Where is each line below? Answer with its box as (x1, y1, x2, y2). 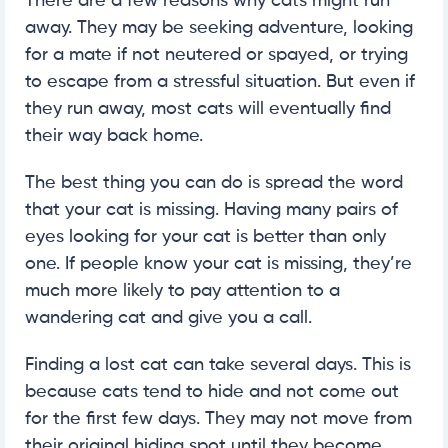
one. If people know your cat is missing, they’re (25, 254, 412, 273)
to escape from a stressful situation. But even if (25, 72, 415, 91)
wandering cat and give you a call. (25, 308, 312, 327)
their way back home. (25, 126, 203, 145)
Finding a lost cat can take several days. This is (25, 355, 411, 374)
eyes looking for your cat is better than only (25, 227, 386, 246)
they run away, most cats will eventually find (25, 99, 391, 118)
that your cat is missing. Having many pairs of (25, 200, 398, 219)
